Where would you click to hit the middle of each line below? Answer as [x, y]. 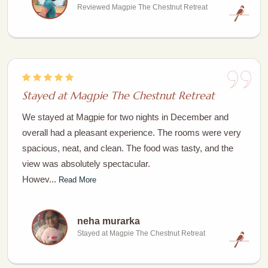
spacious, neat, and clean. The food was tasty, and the [128, 148]
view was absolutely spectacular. [86, 164]
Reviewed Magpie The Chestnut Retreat [142, 7]
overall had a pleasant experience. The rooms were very [132, 133]
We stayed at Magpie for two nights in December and [125, 117]
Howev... [40, 179]
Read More [77, 180]
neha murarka [109, 221]
